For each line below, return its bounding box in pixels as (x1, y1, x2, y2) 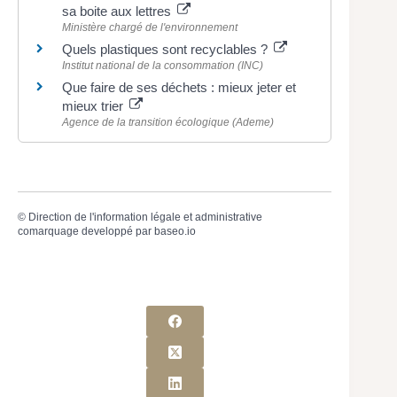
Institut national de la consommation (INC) (62, 58, 263, 72)
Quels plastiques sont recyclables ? (62, 41, 271, 57)
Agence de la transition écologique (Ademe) (62, 115, 274, 128)
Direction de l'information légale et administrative (28, 210, 262, 223)
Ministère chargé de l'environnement (62, 20, 237, 34)
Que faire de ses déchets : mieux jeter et (62, 79, 296, 95)
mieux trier (62, 97, 127, 113)
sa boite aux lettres (62, 3, 175, 19)
